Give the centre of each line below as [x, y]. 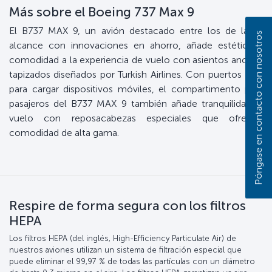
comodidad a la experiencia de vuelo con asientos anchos [136, 60]
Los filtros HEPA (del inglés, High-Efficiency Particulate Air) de [123, 239]
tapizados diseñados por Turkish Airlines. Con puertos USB [136, 75]
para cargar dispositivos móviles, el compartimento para [136, 89]
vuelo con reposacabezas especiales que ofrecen [136, 118]
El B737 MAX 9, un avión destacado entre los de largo [136, 31]
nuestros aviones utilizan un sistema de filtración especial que [125, 250]
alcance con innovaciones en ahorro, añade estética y [136, 46]
